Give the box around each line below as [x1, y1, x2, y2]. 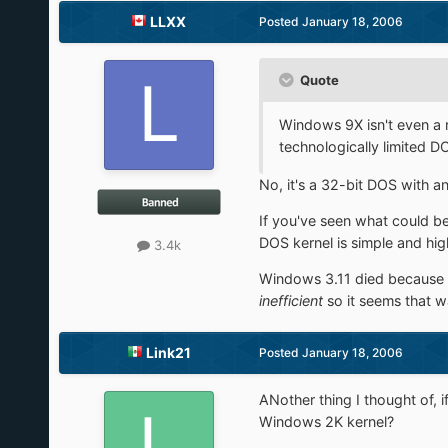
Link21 [145, 344, 191, 362]
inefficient [258, 292, 323, 310]
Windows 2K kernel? [258, 413, 394, 431]
